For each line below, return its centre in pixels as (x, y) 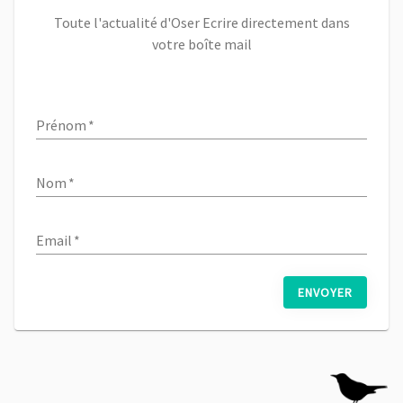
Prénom (61, 125)
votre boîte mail (201, 44)
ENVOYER (325, 292)
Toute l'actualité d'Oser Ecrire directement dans (201, 22)
